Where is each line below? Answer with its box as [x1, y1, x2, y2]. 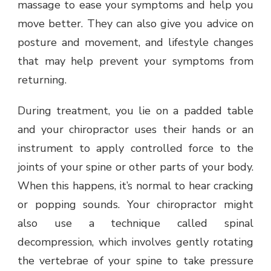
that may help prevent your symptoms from [18, 53, 253, 68]
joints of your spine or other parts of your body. [18, 159, 253, 174]
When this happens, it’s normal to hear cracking [18, 178, 253, 193]
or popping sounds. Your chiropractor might [18, 197, 253, 212]
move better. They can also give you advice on [18, 16, 253, 31]
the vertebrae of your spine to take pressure [18, 253, 253, 268]
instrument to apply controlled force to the [18, 140, 253, 155]
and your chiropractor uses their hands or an [18, 122, 253, 137]
